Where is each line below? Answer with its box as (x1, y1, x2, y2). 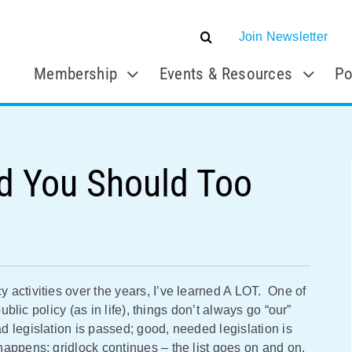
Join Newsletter (238, 30, 328, 44)
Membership (34, 64, 118, 84)
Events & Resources (159, 64, 293, 84)
